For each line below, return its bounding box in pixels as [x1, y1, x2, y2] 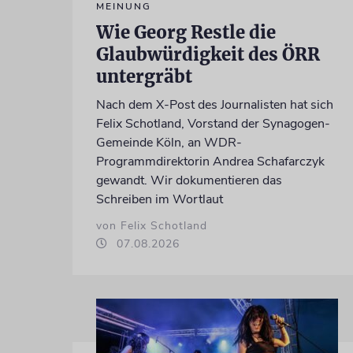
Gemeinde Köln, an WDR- [95, 134, 242, 152]
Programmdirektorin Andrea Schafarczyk [95, 153, 325, 171]
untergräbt [95, 65, 192, 88]
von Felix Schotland [95, 218, 207, 234]
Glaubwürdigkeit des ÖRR [95, 43, 320, 66]
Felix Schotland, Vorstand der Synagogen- [95, 115, 330, 133]
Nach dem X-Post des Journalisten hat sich [95, 96, 333, 114]
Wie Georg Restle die [95, 21, 276, 44]
